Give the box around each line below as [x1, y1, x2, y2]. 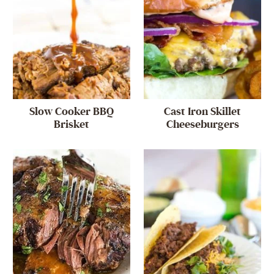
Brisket [53, 118, 89, 131]
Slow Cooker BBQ [29, 105, 114, 119]
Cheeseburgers [166, 118, 239, 131]
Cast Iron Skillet [164, 105, 242, 119]
